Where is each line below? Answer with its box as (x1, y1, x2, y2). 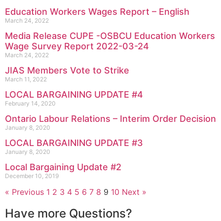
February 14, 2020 (5, 99, 56, 107)
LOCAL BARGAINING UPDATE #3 (5, 137, 143, 148)
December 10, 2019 (5, 172, 59, 180)
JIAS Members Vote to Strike (5, 65, 129, 75)
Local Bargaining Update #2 (5, 161, 121, 172)
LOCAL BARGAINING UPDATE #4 (5, 89, 143, 100)
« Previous (5, 186, 44, 197)
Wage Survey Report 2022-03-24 (5, 40, 149, 51)
